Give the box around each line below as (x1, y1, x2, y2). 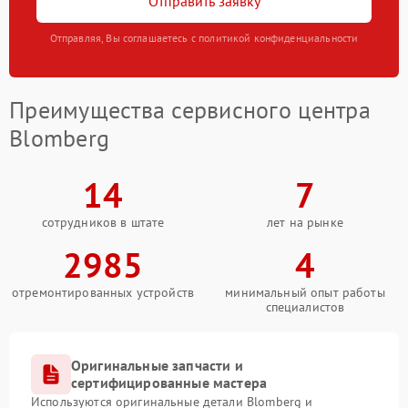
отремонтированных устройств (11, 284, 195, 301)
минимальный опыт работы (225, 284, 385, 301)
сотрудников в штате (41, 214, 165, 231)
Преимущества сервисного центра (9, 95, 371, 126)
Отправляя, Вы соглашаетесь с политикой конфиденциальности (49, 31, 359, 46)
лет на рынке (267, 214, 343, 231)
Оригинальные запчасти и (71, 356, 243, 375)
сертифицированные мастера (71, 373, 268, 393)
